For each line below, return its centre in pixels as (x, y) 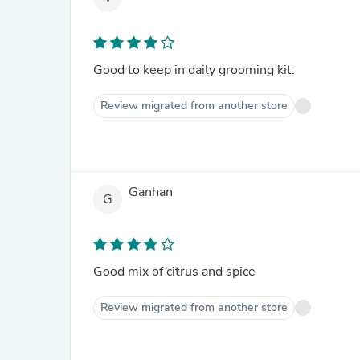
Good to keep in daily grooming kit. (194, 70)
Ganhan (151, 192)
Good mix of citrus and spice (174, 272)
